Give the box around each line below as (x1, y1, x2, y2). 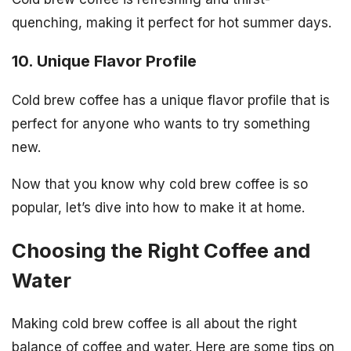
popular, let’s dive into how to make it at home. (12, 199, 305, 215)
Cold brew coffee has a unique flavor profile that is (12, 92, 330, 108)
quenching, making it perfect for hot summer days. (12, 15, 331, 31)
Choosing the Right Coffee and (12, 237, 310, 262)
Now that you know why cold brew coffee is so (12, 175, 308, 192)
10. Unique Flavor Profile (12, 51, 197, 71)
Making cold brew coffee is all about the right (12, 316, 297, 332)
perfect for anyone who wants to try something (12, 115, 310, 132)
